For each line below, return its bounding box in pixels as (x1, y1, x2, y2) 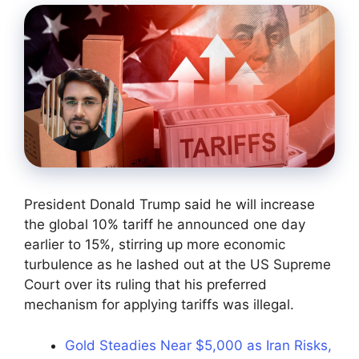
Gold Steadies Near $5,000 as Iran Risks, (65, 337, 332, 353)
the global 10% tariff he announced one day (24, 216, 305, 233)
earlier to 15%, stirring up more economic (24, 236, 285, 253)
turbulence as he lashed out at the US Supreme (24, 256, 331, 273)
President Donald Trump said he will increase (24, 196, 315, 213)
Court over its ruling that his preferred (24, 276, 267, 293)
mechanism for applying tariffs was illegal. (24, 296, 294, 313)
